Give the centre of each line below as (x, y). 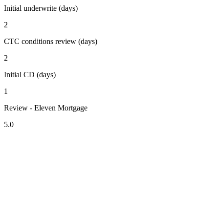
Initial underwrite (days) (41, 8)
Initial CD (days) (30, 74)
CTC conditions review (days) (51, 41)
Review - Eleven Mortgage (46, 108)
